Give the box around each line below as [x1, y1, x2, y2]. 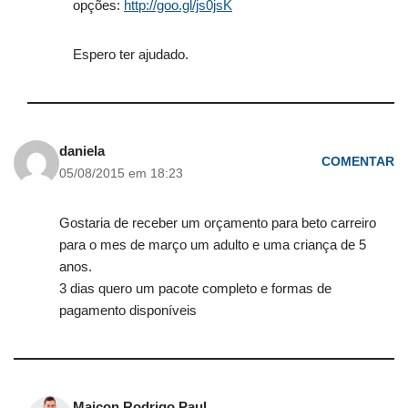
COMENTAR [321, 155, 394, 169]
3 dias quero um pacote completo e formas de [59, 280, 331, 296]
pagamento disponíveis [59, 301, 197, 318]
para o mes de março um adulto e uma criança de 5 [59, 236, 366, 252]
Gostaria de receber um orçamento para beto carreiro [59, 214, 376, 230]
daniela [59, 142, 105, 158]
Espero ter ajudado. [73, 46, 189, 62]
